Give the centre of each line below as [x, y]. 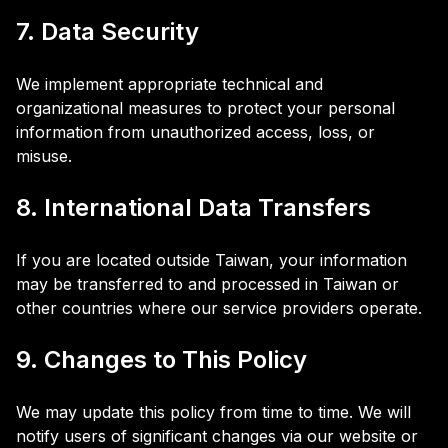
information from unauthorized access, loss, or [195, 132]
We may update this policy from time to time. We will [213, 412]
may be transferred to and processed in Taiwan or [207, 284]
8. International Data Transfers [193, 207]
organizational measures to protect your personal [205, 108]
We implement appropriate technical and [169, 84]
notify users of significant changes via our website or [217, 436]
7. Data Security [107, 31]
